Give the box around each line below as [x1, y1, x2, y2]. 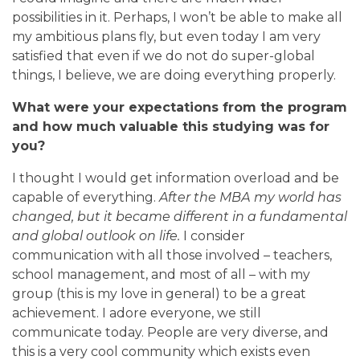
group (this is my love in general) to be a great [12, 285, 306, 301]
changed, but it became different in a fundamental [12, 208, 347, 224]
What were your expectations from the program [12, 99, 347, 115]
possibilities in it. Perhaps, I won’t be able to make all [12, 9, 342, 25]
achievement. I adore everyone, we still [12, 305, 261, 321]
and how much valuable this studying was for [12, 118, 329, 134]
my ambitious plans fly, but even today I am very [12, 28, 321, 44]
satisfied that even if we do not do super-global [12, 47, 315, 63]
